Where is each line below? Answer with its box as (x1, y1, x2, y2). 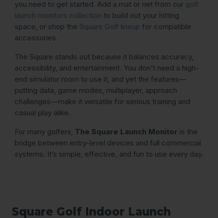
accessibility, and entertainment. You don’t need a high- (15, 63, 199, 73)
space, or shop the (15, 22, 77, 32)
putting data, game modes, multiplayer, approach (15, 86, 177, 95)
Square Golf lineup (77, 22, 142, 32)
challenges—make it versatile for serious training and (15, 97, 190, 107)
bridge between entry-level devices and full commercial (15, 138, 201, 148)
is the (178, 127, 198, 137)
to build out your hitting (102, 11, 179, 20)
